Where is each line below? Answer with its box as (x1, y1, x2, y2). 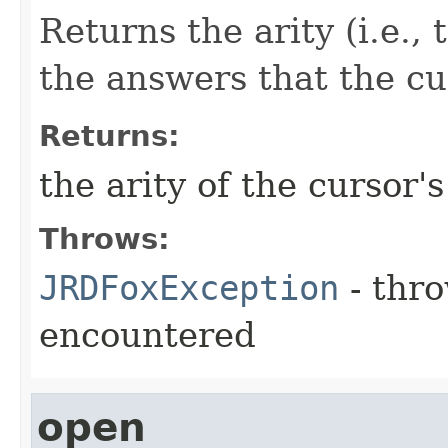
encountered (39, 315, 256, 356)
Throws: (39, 222, 170, 257)
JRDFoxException (39, 268, 339, 309)
